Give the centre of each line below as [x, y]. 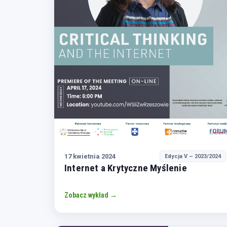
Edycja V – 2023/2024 [193, 157]
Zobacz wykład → [91, 195]
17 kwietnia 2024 [90, 156]
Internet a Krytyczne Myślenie [126, 168]
